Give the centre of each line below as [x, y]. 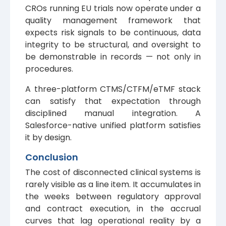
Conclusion [52, 157]
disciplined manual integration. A [113, 114]
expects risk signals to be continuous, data [113, 33]
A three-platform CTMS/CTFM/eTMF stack [113, 89]
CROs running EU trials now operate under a [113, 9]
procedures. [49, 69]
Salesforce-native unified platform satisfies [113, 126]
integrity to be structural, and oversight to [113, 45]
